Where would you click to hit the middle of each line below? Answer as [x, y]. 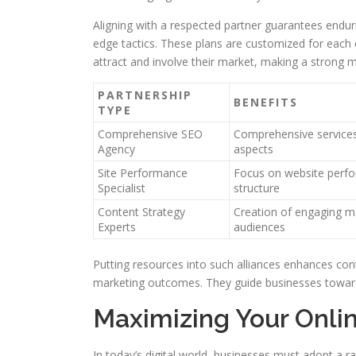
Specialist [122, 188]
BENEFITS [266, 102]
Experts [117, 227]
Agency [116, 149]
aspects [253, 149]
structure [257, 188]
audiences [259, 227]
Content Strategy [141, 212]
